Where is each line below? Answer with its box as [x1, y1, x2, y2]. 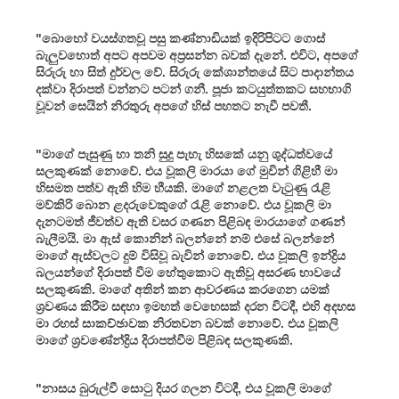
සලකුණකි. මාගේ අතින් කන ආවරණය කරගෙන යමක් [36, 281, 330, 297]
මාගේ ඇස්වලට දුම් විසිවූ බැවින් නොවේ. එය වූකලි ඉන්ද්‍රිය [36, 248, 346, 263]
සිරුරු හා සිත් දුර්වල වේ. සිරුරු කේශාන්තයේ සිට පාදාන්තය [36, 64, 354, 79]
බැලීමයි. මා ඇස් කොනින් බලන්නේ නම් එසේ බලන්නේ [36, 231, 334, 246]
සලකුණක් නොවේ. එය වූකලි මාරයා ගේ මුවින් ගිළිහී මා [36, 163, 338, 178]
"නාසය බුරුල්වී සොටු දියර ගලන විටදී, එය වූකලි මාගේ [36, 380, 331, 395]
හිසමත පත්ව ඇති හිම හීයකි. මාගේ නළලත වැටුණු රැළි [36, 180, 330, 195]
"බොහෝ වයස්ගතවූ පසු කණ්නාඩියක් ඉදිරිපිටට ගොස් [36, 30, 325, 45]
